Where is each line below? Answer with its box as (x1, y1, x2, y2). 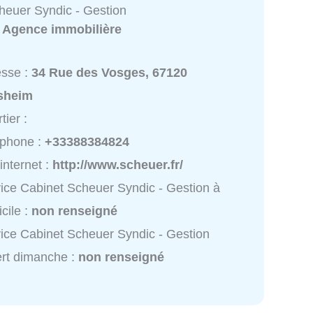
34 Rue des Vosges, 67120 (31, 65, 188, 80)
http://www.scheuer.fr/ (52, 157, 184, 172)
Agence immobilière (2, 22, 122, 36)
